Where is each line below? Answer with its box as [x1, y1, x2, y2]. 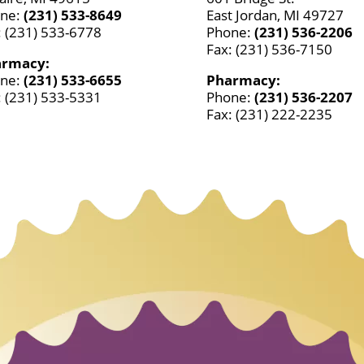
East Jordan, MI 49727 [206, 6, 344, 25]
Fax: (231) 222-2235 [206, 105, 332, 124]
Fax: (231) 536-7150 [206, 40, 332, 59]
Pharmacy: [206, 71, 280, 90]
